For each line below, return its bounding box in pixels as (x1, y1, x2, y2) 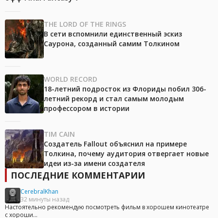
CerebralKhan (20, 187, 58, 196)
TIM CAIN (44, 129, 75, 139)
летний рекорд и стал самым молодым (44, 94, 184, 104)
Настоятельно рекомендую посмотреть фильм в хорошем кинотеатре (5, 203, 209, 212)
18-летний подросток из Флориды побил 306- (44, 84, 206, 94)
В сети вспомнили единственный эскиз (44, 29, 182, 39)
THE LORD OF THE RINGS (44, 19, 126, 29)
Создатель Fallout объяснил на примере (44, 139, 187, 149)
